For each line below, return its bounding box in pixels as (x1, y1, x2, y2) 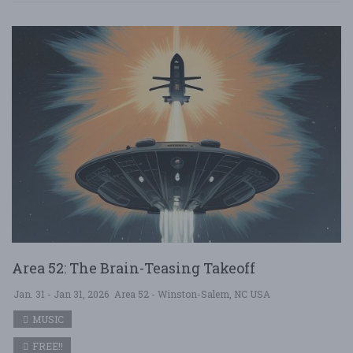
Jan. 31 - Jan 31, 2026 (13, 288, 109, 300)
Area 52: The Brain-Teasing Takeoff (12, 258, 255, 277)
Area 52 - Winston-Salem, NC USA (114, 288, 270, 300)
